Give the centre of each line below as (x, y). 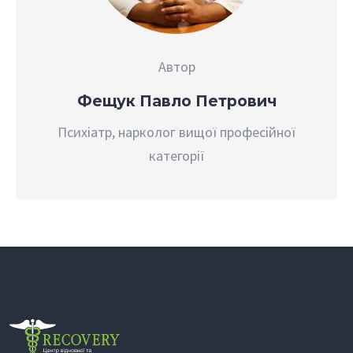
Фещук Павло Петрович (176, 100)
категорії (176, 156)
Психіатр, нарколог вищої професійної (176, 132)
